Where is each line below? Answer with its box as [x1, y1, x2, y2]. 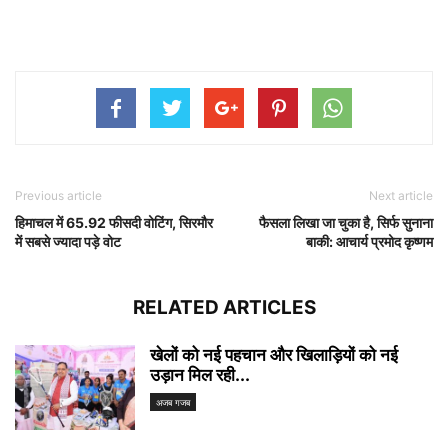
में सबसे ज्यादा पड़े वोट [15, 232, 121, 250]
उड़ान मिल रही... [150, 364, 250, 385]
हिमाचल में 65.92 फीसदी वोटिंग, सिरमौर [15, 213, 213, 231]
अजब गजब [156, 396, 190, 408]
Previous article [15, 187, 102, 203]
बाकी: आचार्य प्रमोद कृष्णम [306, 232, 433, 250]
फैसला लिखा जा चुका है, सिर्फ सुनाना [259, 213, 433, 231]
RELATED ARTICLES [132, 295, 316, 319]
